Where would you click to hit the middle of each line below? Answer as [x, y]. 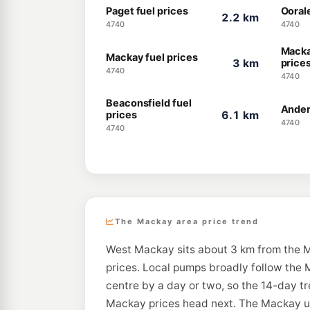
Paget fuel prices [147, 11]
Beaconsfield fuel [149, 103]
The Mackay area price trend [187, 221]
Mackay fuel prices [152, 57]
